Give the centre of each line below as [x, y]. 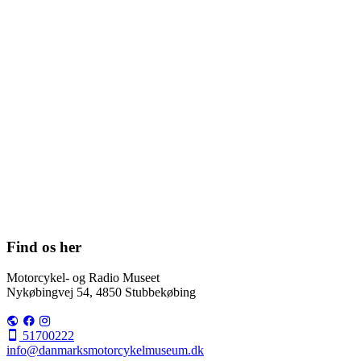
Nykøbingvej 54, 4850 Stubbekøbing [101, 293]
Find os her [44, 247]
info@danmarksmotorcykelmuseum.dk [105, 351]
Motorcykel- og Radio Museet [83, 278]
